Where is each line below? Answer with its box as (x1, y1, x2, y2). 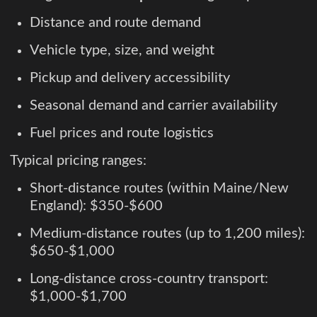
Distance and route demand (30, 15, 201, 30)
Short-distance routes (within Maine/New (30, 180, 289, 195)
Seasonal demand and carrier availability (30, 98, 277, 113)
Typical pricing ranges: (10, 153, 146, 168)
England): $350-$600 (30, 198, 163, 213)
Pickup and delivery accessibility (30, 70, 230, 85)
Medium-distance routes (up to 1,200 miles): (30, 226, 305, 241)
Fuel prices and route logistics (30, 125, 214, 140)
